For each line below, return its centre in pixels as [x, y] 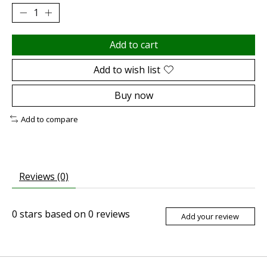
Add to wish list [127, 69]
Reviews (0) [44, 177]
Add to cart [133, 44]
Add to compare [49, 119]
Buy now [133, 95]
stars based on [53, 214]
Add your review [210, 216]
